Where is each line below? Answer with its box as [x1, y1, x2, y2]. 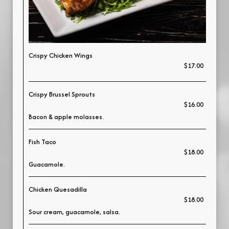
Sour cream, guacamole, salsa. [29, 207, 120, 217]
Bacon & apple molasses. [29, 112, 104, 122]
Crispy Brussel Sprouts [29, 89, 95, 99]
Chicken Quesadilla [29, 185, 87, 194]
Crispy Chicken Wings [29, 51, 93, 60]
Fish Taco [29, 137, 56, 147]
